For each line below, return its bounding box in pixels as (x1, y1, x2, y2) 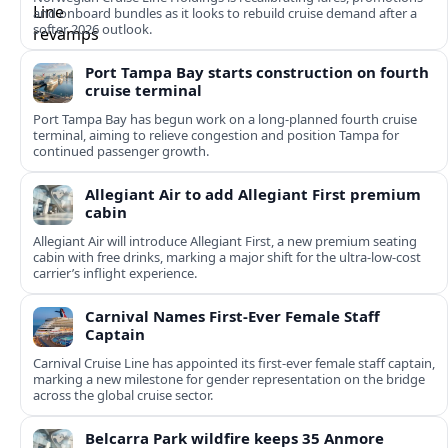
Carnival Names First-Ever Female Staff (85, 306, 380, 327)
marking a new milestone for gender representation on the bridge (33, 370, 425, 389)
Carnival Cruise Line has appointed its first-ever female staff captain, (33, 354, 435, 373)
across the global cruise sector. (33, 386, 213, 405)
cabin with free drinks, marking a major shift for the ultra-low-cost (33, 248, 421, 267)
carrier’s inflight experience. (33, 264, 197, 283)
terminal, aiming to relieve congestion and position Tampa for (33, 126, 399, 145)
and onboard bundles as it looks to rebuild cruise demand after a (33, 4, 417, 23)
